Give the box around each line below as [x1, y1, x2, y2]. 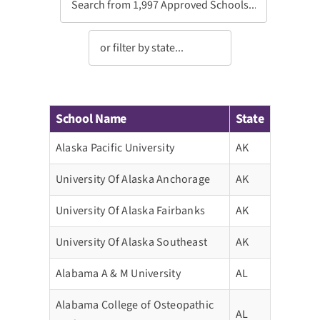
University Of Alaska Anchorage [56, 171, 211, 188]
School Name [56, 110, 127, 129]
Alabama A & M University [56, 266, 181, 282]
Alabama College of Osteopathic [56, 297, 214, 314]
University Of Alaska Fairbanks [56, 203, 206, 219]
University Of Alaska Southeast [56, 234, 208, 251]
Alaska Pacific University [56, 140, 174, 156]
